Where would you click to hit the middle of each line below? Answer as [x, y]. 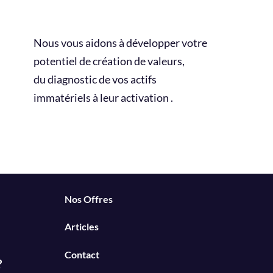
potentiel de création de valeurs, [109, 61]
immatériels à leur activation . [103, 97]
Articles [82, 226]
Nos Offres [89, 199]
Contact [82, 254]
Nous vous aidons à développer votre [120, 42]
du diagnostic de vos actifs [95, 79]
